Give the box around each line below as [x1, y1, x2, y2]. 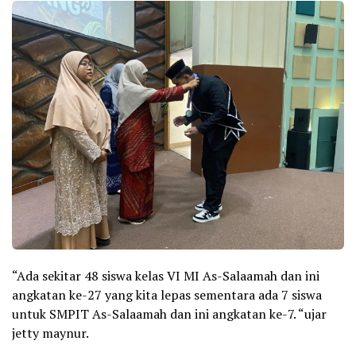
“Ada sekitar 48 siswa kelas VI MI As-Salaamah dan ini [12, 267, 319, 285]
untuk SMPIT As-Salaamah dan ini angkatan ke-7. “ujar [12, 305, 327, 323]
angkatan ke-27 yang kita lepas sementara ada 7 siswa [12, 286, 322, 304]
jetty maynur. [12, 324, 89, 342]
